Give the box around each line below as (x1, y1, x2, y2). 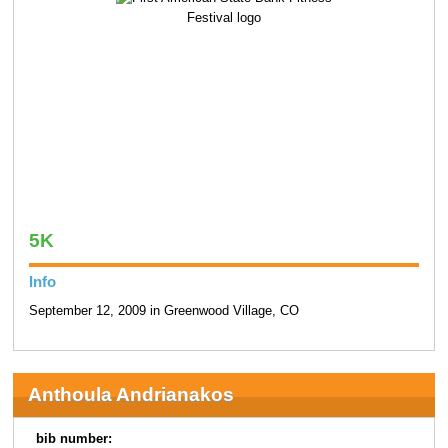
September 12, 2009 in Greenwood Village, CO (28, 304, 299, 319)
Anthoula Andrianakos (27, 383, 234, 405)
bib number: (36, 431, 113, 446)
